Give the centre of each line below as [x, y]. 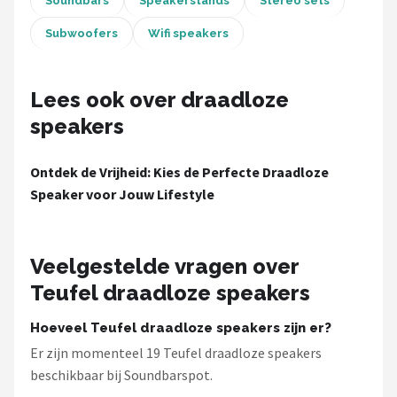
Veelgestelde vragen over [164, 266]
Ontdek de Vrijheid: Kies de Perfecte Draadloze [179, 172]
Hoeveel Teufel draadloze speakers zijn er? [181, 328]
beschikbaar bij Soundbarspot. [121, 375]
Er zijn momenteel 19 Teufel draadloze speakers [176, 353]
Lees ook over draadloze [160, 100]
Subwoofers [82, 33]
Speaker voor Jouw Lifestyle [122, 194]
